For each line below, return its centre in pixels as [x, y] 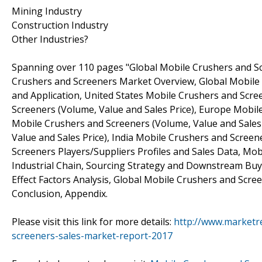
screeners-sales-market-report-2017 [92, 235]
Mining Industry [47, 11]
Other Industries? [50, 39]
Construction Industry [60, 25]
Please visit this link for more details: [93, 221]
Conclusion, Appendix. [60, 193]
